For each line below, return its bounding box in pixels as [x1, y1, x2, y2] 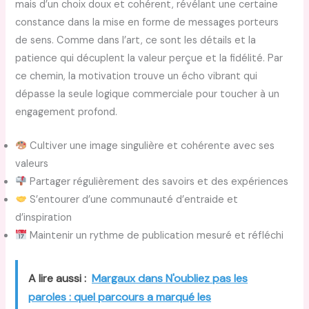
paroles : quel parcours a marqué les [28, 290, 212, 305]
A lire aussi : [28, 271, 87, 286]
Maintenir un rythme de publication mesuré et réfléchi [27, 228, 284, 242]
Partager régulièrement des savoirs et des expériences [27, 175, 289, 188]
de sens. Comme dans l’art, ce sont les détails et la [15, 33, 257, 47]
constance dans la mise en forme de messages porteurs [15, 15, 279, 29]
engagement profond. [15, 105, 118, 119]
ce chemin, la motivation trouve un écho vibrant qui [15, 69, 258, 83]
